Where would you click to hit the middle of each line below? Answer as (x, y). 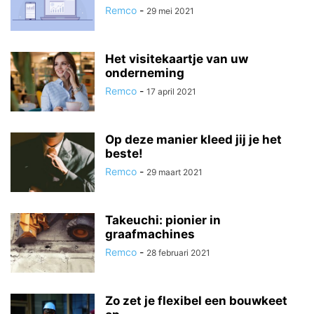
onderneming (145, 73)
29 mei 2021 (170, 11)
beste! (124, 153)
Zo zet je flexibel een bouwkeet (196, 301)
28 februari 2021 (178, 253)
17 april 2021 (171, 91)
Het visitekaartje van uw (177, 59)
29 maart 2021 (175, 172)
